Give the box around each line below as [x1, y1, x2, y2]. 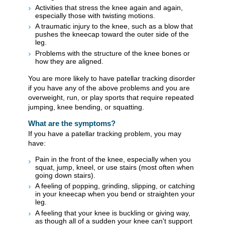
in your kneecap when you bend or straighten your [35, 190, 195, 198]
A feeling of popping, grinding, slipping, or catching [35, 182, 195, 190]
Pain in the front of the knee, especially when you [35, 155, 191, 163]
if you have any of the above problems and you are [28, 83, 190, 92]
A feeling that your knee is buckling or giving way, [35, 208, 190, 217]
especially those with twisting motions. [35, 11, 155, 20]
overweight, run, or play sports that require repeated [28, 93, 194, 101]
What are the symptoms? [28, 119, 116, 128]
